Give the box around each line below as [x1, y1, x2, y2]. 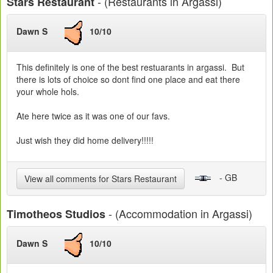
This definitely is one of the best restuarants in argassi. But [16, 60, 244, 73]
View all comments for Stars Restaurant [24, 172, 177, 185]
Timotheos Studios [7, 205, 105, 222]
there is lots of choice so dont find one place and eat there [16, 73, 240, 85]
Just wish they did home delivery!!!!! [16, 133, 154, 146]
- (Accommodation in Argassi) [105, 205, 252, 221]
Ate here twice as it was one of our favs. [16, 109, 170, 122]
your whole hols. [16, 85, 79, 97]
